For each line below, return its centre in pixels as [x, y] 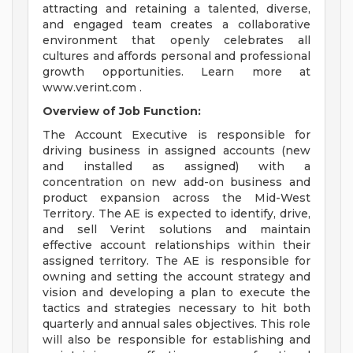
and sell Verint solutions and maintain [176, 230]
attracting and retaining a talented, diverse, [176, 9]
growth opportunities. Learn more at [176, 72]
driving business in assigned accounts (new [176, 151]
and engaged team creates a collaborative [176, 25]
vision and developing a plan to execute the [176, 293]
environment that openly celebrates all [176, 41]
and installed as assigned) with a [176, 167]
